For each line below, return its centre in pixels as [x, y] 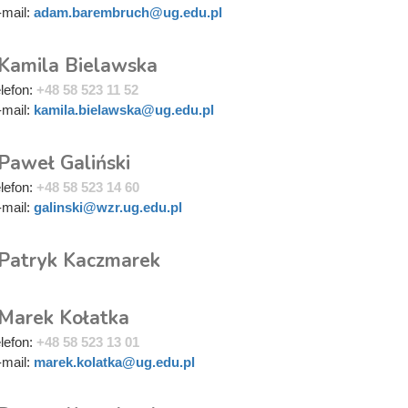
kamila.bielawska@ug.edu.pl [124, 109]
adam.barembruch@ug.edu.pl [128, 12]
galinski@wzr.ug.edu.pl [108, 207]
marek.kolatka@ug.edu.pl [114, 362]
